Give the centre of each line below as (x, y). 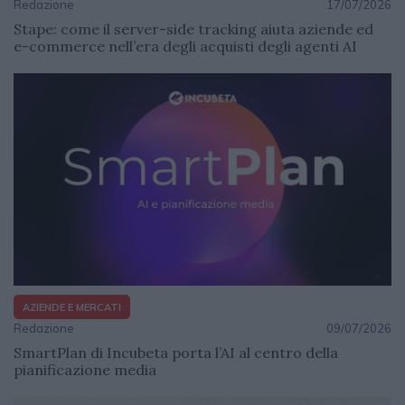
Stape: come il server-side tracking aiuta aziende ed (193, 28)
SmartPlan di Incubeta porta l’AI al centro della (176, 353)
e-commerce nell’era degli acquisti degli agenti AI (185, 46)
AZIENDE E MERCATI (72, 307)
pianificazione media (85, 370)
